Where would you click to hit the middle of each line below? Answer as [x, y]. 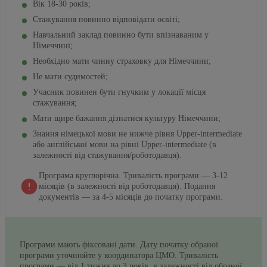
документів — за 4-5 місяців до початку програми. [131, 197]
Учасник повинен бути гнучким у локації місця [119, 92]
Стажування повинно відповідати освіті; [106, 19]
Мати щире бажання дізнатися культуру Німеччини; [127, 118]
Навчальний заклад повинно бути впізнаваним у [121, 35]
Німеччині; [53, 45]
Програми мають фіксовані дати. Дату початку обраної [119, 244]
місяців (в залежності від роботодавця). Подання [127, 186]
